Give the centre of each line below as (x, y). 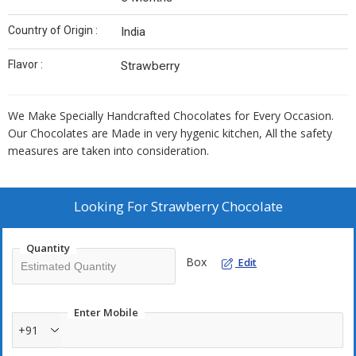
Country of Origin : (53, 31)
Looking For (112, 207)
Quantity (48, 248)
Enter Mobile (106, 313)
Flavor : (25, 65)
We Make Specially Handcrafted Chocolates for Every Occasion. (171, 116)
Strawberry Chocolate (217, 207)
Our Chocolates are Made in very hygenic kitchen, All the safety (170, 133)
